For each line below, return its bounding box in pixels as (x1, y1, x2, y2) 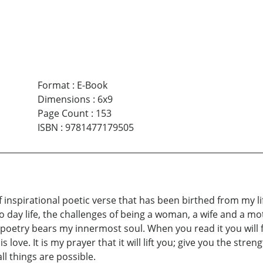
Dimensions (37, 92, 90, 106)
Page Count (37, 106, 89, 120)
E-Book (76, 78, 107, 92)
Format (37, 78, 70, 92)
